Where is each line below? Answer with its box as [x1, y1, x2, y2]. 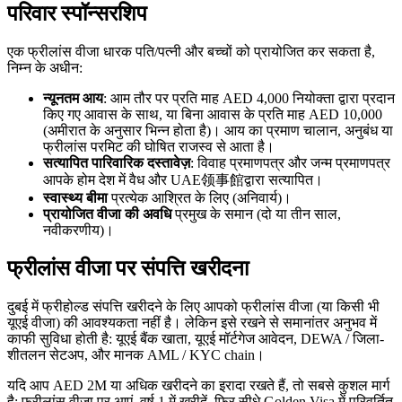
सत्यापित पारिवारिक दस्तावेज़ [43, 155, 190, 171]
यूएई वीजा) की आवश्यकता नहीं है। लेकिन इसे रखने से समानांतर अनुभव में [7, 315, 377, 331]
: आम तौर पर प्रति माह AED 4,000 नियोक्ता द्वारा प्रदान [103, 91, 395, 107]
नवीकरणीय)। [43, 223, 114, 239]
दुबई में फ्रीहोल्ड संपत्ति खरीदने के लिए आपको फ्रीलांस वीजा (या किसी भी [7, 299, 380, 315]
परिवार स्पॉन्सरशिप [7, 2, 147, 26]
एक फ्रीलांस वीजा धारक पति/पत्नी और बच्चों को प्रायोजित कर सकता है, [7, 44, 375, 60]
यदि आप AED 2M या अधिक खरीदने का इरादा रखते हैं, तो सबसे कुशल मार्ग [7, 378, 389, 394]
